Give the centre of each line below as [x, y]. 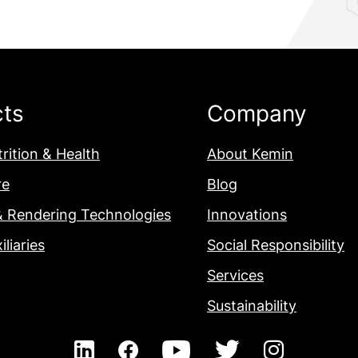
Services [235, 275]
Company [257, 113]
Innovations [247, 214]
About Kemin [250, 153]
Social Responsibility [275, 245]
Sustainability [251, 305]
